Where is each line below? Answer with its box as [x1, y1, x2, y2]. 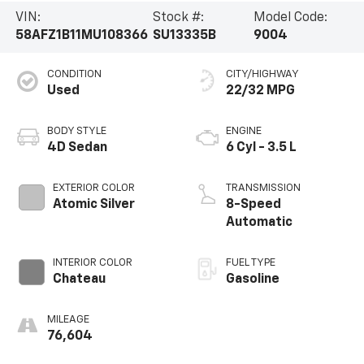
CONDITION [46, 69, 102, 80]
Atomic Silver [52, 198, 135, 212]
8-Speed [226, 198, 281, 212]
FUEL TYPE [226, 258, 275, 269]
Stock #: [153, 11, 205, 25]
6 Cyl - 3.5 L [226, 141, 297, 155]
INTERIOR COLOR [52, 258, 132, 269]
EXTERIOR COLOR [52, 183, 135, 194]
